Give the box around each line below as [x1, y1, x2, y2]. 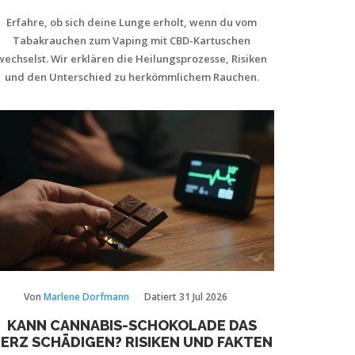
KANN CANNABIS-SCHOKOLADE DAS [6, 316, 257, 334]
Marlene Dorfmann [44, 289, 129, 303]
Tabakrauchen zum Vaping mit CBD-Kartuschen [13, 33, 250, 48]
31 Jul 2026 [179, 289, 227, 303]
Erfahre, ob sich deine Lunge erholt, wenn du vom [6, 15, 257, 29]
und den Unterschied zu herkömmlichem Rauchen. [4, 70, 259, 84]
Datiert [144, 289, 179, 303]
